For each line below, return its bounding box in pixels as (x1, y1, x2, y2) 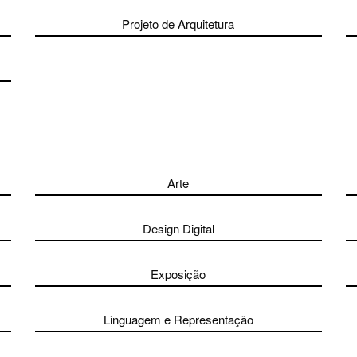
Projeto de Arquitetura (122, 15, 235, 32)
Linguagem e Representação (103, 311, 253, 328)
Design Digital (142, 220, 214, 237)
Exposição (151, 265, 206, 282)
